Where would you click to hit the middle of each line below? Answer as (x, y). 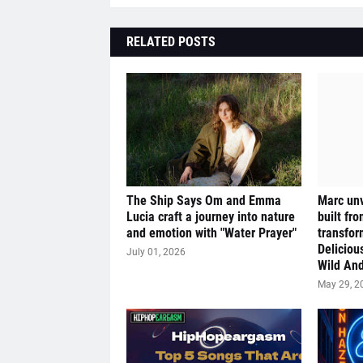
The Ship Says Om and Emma (203, 201)
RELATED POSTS (171, 42)
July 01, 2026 (156, 252)
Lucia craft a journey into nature (210, 217)
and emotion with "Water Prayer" (211, 233)
